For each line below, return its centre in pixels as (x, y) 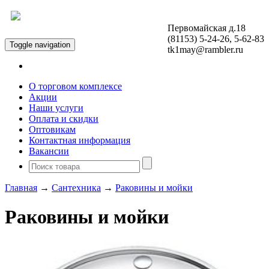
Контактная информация (80, 140)
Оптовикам (52, 129)
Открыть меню (57, 32)
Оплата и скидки (64, 119)
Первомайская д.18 (207, 28)
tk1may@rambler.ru (205, 50)
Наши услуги (56, 108)
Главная (21, 188)
